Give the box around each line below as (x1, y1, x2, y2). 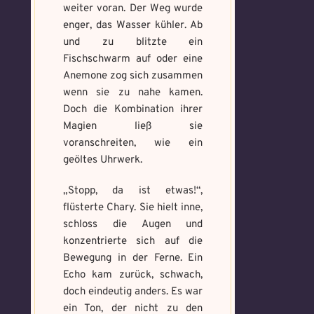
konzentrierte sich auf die (63, 235, 203, 248)
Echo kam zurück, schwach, (63, 268, 203, 282)
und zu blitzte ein (63, 36, 203, 49)
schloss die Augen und (63, 218, 203, 231)
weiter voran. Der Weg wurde (63, 2, 203, 15)
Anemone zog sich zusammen (63, 69, 203, 83)
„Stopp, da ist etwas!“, (63, 184, 203, 198)
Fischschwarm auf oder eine (63, 53, 203, 66)
